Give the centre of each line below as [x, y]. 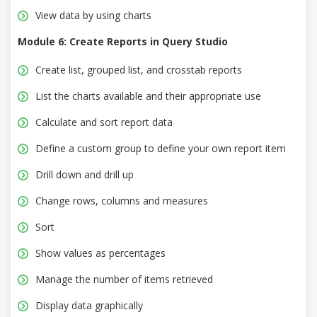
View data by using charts [93, 16]
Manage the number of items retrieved [124, 279]
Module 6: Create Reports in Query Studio [123, 42]
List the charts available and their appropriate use [148, 96]
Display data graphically [89, 306]
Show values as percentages [100, 253]
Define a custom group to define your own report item [161, 149]
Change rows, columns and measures [122, 201]
